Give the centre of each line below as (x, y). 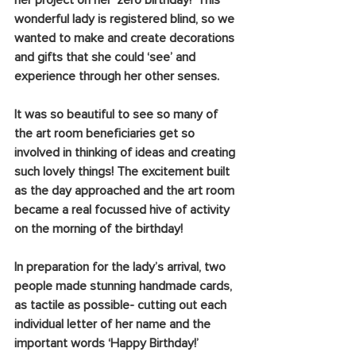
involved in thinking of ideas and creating (126, 153)
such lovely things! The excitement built (124, 172)
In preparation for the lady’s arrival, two (122, 267)
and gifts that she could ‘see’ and (106, 57)
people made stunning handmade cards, (125, 286)
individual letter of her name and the (114, 324)
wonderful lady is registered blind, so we (126, 19)
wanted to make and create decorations (126, 38)
